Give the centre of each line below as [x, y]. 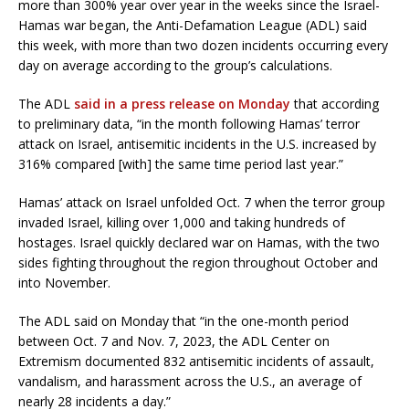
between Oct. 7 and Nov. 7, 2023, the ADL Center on [174, 341]
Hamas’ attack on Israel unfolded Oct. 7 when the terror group [202, 203]
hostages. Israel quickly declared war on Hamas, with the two [199, 243]
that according [335, 104]
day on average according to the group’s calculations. [175, 66]
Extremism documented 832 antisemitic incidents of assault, [196, 362]
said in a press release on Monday [182, 104]
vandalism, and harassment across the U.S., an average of [190, 382]
